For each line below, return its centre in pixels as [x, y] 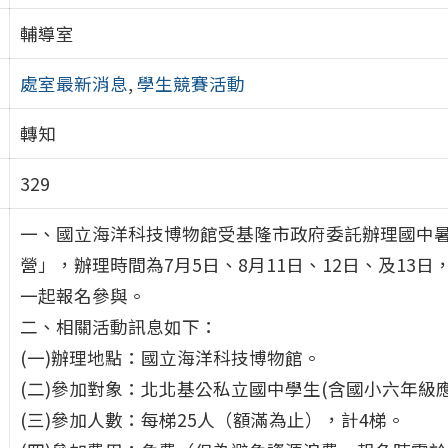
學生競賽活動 [190, 83]
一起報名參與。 [82, 295]
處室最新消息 [73, 83]
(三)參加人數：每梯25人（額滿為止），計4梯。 [212, 419]
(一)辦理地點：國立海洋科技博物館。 [170, 357]
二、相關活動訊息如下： [118, 326]
